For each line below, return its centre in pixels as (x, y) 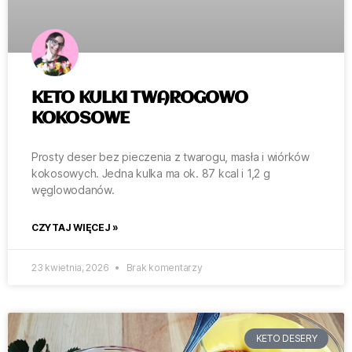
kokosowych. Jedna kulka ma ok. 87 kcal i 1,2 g (151, 174)
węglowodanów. (73, 190)
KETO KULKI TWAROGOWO (140, 99)
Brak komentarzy (163, 268)
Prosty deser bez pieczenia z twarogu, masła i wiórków (170, 157)
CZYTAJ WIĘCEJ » (75, 228)
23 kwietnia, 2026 (71, 268)
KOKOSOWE (81, 119)
